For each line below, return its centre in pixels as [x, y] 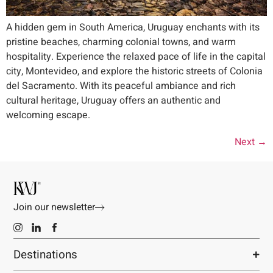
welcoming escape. [48, 115]
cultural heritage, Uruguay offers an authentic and [113, 101]
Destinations [46, 255]
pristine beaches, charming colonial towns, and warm [121, 42]
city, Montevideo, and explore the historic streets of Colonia [134, 71]
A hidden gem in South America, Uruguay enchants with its [133, 27]
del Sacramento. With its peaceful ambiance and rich [121, 86]
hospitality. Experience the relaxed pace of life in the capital [136, 57]
